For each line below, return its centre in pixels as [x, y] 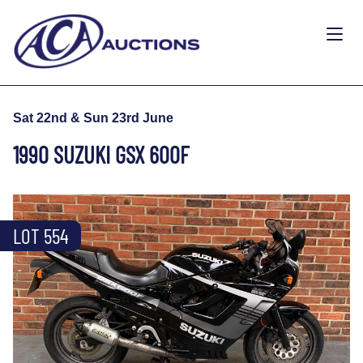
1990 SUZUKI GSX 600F [101, 154]
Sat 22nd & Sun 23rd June [93, 117]
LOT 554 [41, 235]
